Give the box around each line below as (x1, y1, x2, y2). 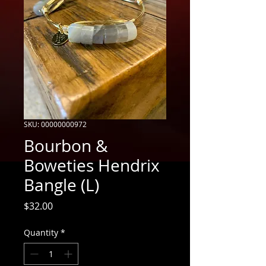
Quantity (24, 226, 58, 238)
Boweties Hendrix (24, 154, 160, 176)
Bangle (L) (24, 173, 99, 196)
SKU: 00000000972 (24, 119, 87, 129)
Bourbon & (24, 134, 107, 157)
